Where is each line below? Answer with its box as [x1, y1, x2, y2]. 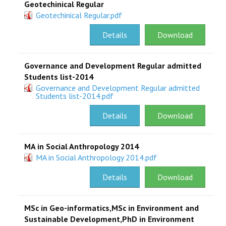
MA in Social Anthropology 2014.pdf [36, 152, 157, 162]
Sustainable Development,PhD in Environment [24, 214, 194, 224]
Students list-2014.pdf [36, 91, 114, 101]
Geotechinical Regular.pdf [36, 10, 122, 20]
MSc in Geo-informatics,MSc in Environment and [24, 203, 199, 213]
